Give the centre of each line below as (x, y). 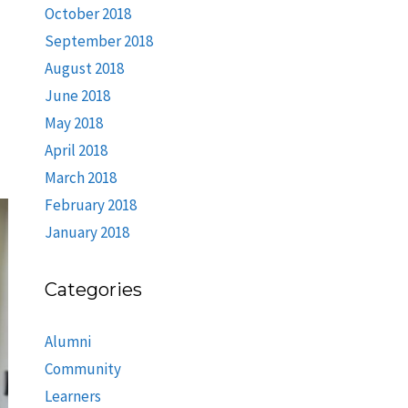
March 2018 (80, 178)
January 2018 (87, 232)
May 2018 (73, 123)
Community (82, 369)
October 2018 (87, 14)
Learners (72, 396)
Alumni (67, 342)
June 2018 (77, 96)
